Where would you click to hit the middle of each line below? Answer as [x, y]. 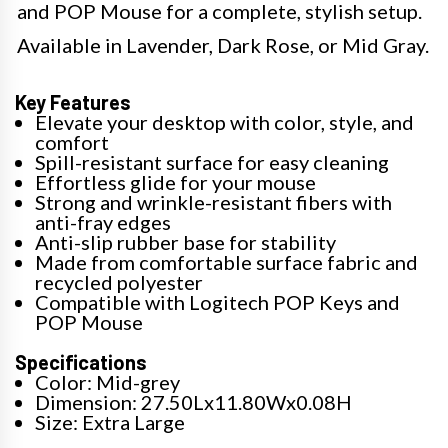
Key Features [73, 102]
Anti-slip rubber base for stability [185, 242]
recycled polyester [119, 282]
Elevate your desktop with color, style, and [224, 122]
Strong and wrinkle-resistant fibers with [213, 202]
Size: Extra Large [110, 422]
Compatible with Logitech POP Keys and [217, 302]
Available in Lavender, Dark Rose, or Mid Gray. [223, 45]
